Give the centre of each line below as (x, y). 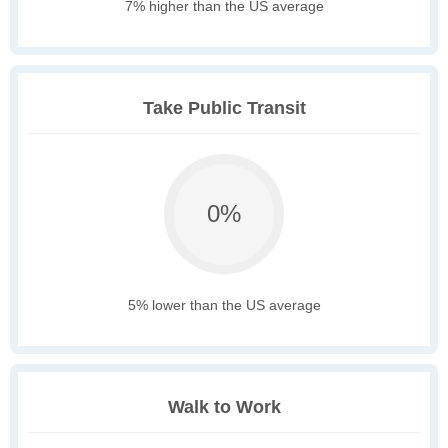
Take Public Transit (224, 108)
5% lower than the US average (224, 305)
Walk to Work (224, 407)
